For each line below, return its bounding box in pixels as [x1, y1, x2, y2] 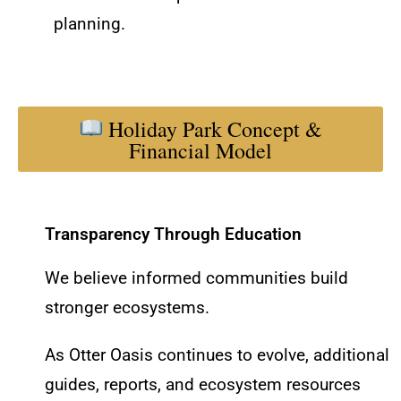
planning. [54, 14, 125, 35]
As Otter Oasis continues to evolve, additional [45, 345, 389, 365]
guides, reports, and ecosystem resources [45, 374, 361, 395]
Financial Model [129, 135, 272, 165]
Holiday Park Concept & [103, 114, 323, 143]
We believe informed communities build [45, 268, 348, 288]
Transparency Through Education [45, 224, 302, 244]
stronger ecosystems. [45, 297, 209, 318]
